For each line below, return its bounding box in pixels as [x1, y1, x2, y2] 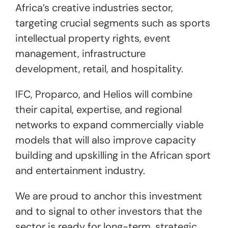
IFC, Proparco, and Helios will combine [15, 88, 192, 101]
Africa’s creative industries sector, [15, 1, 173, 15]
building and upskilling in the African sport [15, 149, 211, 162]
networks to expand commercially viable [15, 118, 204, 132]
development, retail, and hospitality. [15, 62, 183, 76]
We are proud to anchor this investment [15, 189, 202, 203]
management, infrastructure [15, 47, 146, 61]
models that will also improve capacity [15, 133, 196, 147]
